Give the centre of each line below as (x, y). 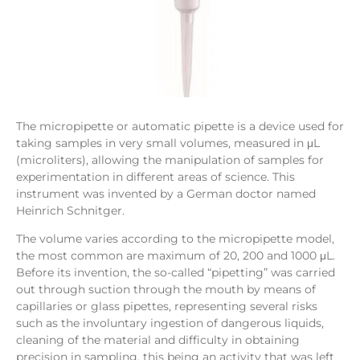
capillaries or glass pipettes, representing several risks (167, 307)
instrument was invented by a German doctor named (166, 194)
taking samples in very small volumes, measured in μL (168, 143)
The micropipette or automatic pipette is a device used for (180, 127)
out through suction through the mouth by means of (166, 290)
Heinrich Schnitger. (70, 211)
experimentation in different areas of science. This (155, 177)
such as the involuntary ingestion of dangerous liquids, (170, 323)
